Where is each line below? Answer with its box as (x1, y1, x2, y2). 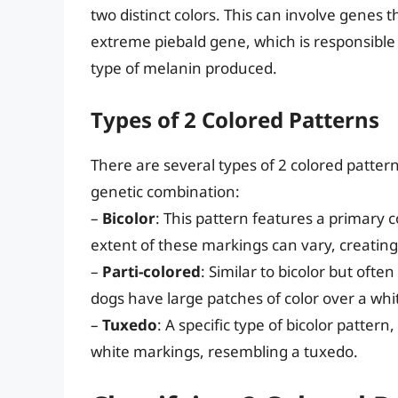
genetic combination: (91, 180, 240, 202)
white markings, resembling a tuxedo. (91, 340, 358, 362)
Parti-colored (102, 260, 201, 282)
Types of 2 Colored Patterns (91, 104, 379, 134)
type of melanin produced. (91, 58, 277, 79)
